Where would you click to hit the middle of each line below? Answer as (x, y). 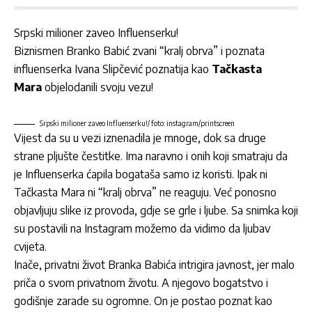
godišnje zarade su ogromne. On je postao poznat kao (143, 301)
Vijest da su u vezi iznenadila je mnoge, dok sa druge (140, 138)
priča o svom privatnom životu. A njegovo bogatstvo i (141, 283)
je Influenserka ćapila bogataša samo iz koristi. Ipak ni (141, 174)
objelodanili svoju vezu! (97, 87)
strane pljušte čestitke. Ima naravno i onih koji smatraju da (151, 156)
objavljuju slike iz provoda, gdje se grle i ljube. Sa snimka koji (156, 211)
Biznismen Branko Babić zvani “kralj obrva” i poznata (139, 51)
